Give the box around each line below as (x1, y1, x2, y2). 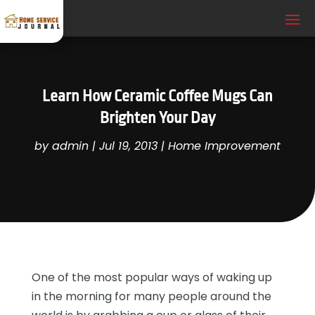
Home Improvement (168, 137, 281, 154)
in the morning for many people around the (31, 288, 271, 304)
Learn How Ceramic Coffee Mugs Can (42, 86, 273, 105)
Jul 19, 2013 (99, 137, 157, 154)
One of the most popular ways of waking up (31, 269, 272, 285)
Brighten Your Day (100, 108, 215, 127)
